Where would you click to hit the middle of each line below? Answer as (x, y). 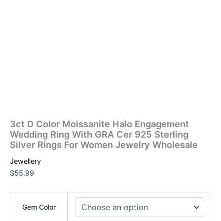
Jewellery (25, 162)
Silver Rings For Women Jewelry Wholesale (104, 145)
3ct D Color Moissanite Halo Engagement (99, 124)
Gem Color (39, 207)
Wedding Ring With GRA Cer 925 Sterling (99, 134)
